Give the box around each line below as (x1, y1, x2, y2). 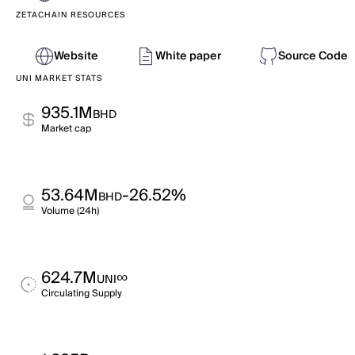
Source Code (278, 47, 348, 66)
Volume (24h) (41, 203, 99, 219)
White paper (155, 47, 221, 66)
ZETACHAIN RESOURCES (16, 8, 125, 22)
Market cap (41, 120, 91, 137)
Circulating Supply (41, 285, 122, 302)
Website (54, 47, 98, 66)
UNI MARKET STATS (16, 71, 102, 86)
